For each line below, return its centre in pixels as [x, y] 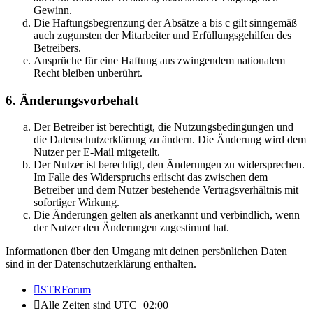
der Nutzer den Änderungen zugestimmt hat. [131, 228]
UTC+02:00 [141, 305]
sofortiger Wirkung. [77, 203]
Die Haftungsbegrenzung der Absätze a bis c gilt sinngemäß [165, 22]
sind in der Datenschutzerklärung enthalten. [101, 264]
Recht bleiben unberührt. [88, 73]
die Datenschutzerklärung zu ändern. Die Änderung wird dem [170, 140]
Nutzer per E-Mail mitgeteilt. [97, 152]
